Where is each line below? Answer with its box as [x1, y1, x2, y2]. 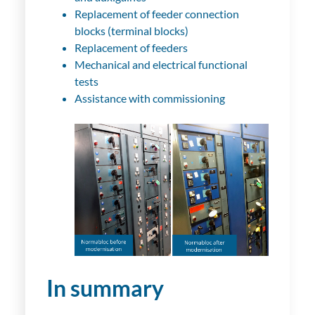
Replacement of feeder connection [74, 6, 239, 20]
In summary [46, 274, 164, 302]
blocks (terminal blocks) [74, 23, 188, 37]
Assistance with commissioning [74, 91, 225, 105]
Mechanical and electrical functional [74, 57, 247, 71]
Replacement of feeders [74, 40, 188, 54]
